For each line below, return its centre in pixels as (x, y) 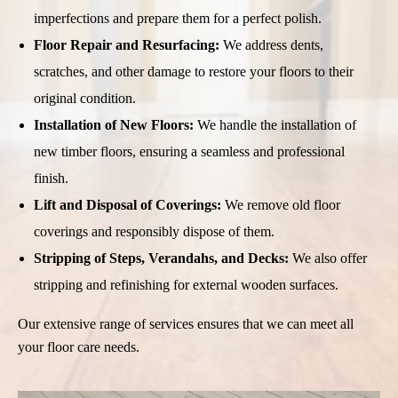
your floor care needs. (79, 346)
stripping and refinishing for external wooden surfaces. (186, 284)
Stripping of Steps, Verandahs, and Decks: (161, 258)
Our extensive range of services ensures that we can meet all (186, 323)
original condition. (84, 98)
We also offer (327, 258)
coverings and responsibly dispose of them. (154, 231)
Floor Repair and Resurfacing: (126, 44)
